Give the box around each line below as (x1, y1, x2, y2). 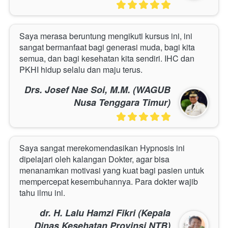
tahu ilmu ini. (19, 187, 65, 199)
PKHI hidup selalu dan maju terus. (19, 64, 142, 76)
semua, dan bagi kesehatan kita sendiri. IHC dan (19, 52, 194, 65)
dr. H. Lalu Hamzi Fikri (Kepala (40, 206, 170, 220)
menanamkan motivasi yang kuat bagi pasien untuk (19, 164, 204, 177)
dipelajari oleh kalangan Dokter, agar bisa (19, 153, 169, 165)
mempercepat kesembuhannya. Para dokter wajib (19, 176, 198, 188)
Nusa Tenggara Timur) (74, 96, 170, 109)
